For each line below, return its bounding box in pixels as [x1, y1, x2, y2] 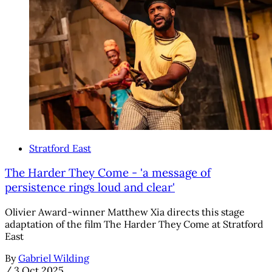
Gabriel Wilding [18, 252, 89, 265]
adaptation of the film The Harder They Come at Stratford [5, 218, 263, 231]
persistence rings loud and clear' [5, 180, 175, 195]
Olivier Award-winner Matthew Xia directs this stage [5, 206, 245, 219]
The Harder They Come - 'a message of [5, 165, 211, 180]
